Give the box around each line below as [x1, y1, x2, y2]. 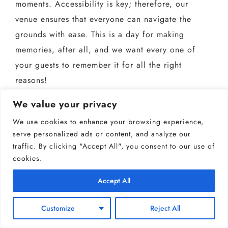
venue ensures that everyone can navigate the [15, 13, 191, 25]
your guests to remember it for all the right [15, 59, 182, 71]
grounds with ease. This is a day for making [15, 28, 184, 41]
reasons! [15, 74, 47, 87]
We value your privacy [13, 97, 117, 111]
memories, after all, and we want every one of [15, 44, 195, 56]
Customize [41, 203, 75, 213]
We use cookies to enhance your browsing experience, [13, 116, 204, 127]
